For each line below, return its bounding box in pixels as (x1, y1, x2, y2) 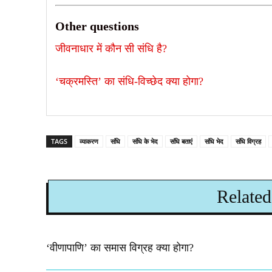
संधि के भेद (132, 136, 158, 146)
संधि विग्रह (236, 136, 261, 146)
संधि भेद (205, 136, 223, 146)
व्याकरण (80, 136, 98, 146)
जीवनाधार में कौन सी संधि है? (55, 42, 167, 55)
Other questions (55, 19, 139, 33)
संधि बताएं (170, 136, 192, 146)
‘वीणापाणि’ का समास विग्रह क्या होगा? (46, 241, 194, 254)
